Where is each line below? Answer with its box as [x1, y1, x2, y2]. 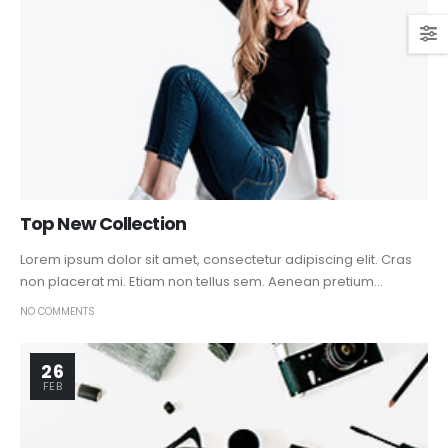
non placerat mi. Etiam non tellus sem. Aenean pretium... [20, 272, 383, 292]
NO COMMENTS [20, 304, 95, 320]
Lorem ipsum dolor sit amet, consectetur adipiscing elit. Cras [20, 250, 412, 270]
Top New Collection [20, 211, 186, 237]
